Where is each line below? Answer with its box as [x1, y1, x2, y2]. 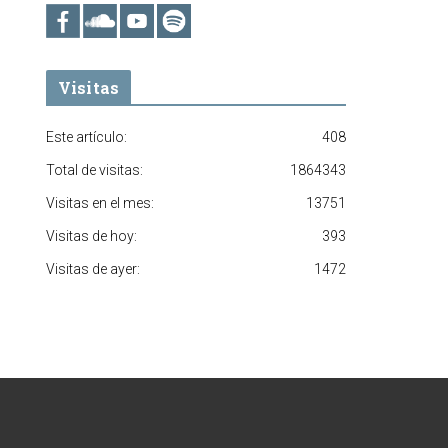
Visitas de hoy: [46, 227, 137, 244]
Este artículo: [46, 128, 127, 145]
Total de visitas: [46, 161, 143, 178]
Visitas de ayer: [46, 260, 140, 277]
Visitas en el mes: [46, 194, 154, 211]
